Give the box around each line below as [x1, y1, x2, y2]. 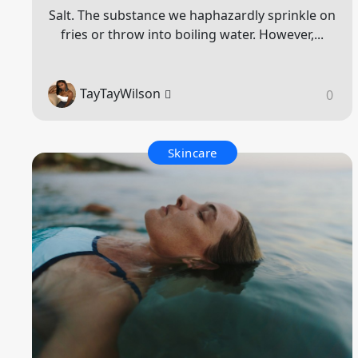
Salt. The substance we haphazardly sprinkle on [49, 6, 336, 24]
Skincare [167, 144, 217, 161]
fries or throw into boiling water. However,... [61, 25, 324, 43]
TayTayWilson [80, 85, 161, 103]
